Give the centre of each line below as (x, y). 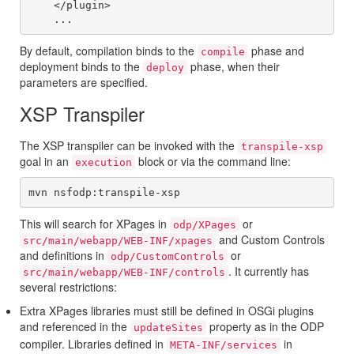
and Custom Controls (270, 240)
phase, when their (233, 67)
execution (104, 163)
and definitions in (64, 256)
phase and (276, 51)
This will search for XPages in (95, 224)
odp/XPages (205, 225)
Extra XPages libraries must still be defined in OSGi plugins (167, 311)
